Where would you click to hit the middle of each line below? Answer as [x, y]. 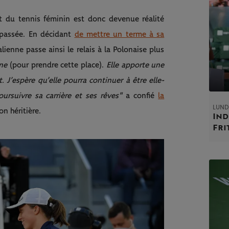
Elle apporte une [135, 65]
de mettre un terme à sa [119, 35]
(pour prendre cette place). [58, 65]
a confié [140, 96]
